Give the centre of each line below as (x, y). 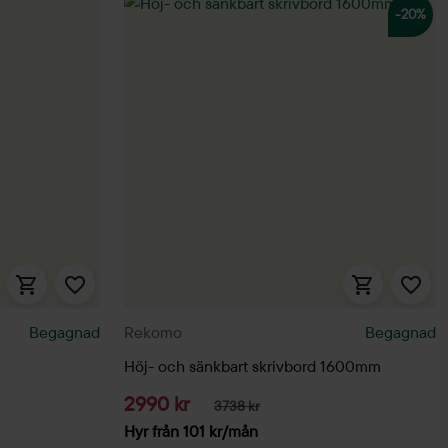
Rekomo (153, 331)
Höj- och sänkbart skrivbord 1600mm (252, 366)
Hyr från (153, 430)
